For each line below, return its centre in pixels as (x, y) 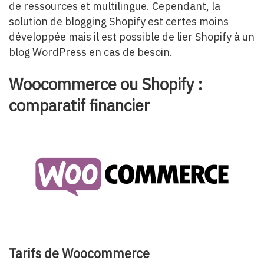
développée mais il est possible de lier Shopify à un (132, 37)
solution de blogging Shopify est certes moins (119, 21)
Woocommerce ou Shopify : (105, 84)
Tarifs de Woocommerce (79, 253)
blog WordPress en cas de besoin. (91, 52)
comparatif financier (79, 105)
